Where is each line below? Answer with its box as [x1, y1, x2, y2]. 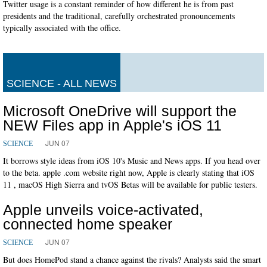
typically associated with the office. [3, 21, 121, 33]
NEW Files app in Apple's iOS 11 [3, 116, 222, 133]
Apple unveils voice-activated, [3, 201, 203, 218]
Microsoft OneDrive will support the [3, 102, 237, 119]
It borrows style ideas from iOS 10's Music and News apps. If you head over [3, 154, 260, 166]
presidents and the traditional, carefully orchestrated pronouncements [3, 10, 235, 21]
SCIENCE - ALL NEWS [7, 77, 117, 89]
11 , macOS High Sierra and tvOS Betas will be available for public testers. [3, 178, 257, 190]
